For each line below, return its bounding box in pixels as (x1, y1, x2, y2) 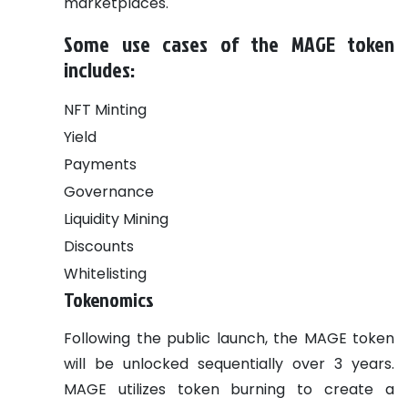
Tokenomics (64, 285, 154, 313)
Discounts (64, 235, 134, 257)
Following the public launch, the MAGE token (64, 327, 394, 349)
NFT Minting (64, 98, 147, 120)
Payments (64, 153, 137, 175)
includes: (64, 54, 135, 84)
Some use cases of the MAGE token (64, 28, 394, 58)
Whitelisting (64, 262, 147, 284)
